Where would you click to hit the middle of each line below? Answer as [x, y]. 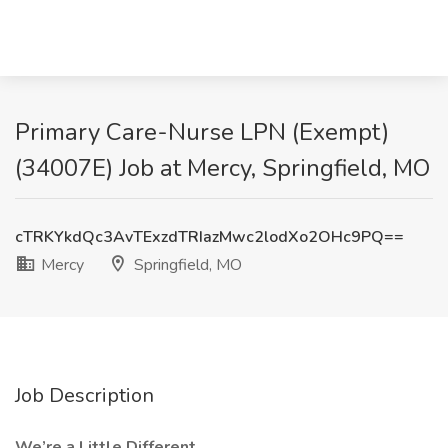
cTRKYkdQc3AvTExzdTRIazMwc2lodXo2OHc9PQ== [209, 237]
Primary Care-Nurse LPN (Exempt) [202, 132]
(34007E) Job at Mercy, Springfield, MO [222, 168]
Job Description [84, 395]
